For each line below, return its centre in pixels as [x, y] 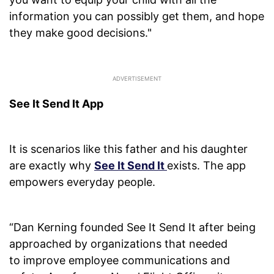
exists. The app [206, 166]
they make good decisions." [80, 33]
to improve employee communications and [120, 261]
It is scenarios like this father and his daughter [128, 149]
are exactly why [52, 166]
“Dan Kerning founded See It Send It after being [132, 228]
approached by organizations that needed [118, 244]
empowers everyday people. [82, 182]
